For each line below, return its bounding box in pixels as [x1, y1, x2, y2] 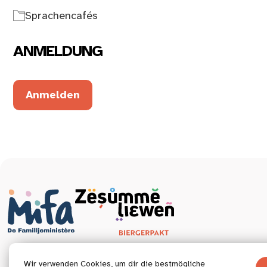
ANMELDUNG [13, 41, 103, 61]
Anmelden [26, 88, 80, 101]
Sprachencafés [25, 8, 98, 22]
